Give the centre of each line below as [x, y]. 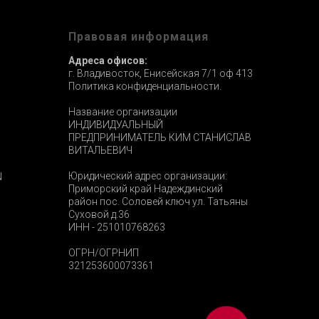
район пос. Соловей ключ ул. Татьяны [158, 202]
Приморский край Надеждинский [146, 189]
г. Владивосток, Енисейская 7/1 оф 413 [161, 74]
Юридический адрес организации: [148, 176]
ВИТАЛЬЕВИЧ [100, 151]
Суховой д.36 [99, 215]
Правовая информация [138, 37]
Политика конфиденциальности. [145, 87]
